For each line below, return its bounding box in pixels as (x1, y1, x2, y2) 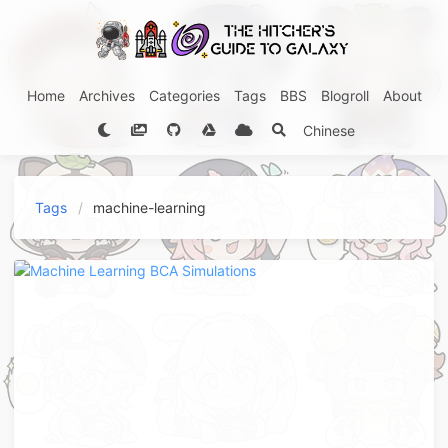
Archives (78, 86, 135, 104)
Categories (148, 86, 220, 104)
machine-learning (93, 198, 206, 216)
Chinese (303, 121, 355, 139)
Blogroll (320, 86, 369, 104)
